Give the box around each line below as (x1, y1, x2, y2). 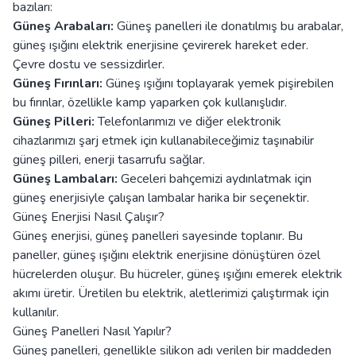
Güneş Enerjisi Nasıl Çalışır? (13, 208, 164, 226)
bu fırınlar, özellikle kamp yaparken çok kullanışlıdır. (13, 94, 287, 112)
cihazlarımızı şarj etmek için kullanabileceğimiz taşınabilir (13, 132, 314, 150)
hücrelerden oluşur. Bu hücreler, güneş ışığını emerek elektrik (13, 265, 342, 284)
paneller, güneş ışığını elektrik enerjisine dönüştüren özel (13, 246, 320, 265)
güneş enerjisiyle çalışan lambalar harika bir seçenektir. (13, 189, 309, 207)
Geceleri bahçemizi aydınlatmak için (118, 170, 311, 188)
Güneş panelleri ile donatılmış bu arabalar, (114, 17, 343, 36)
